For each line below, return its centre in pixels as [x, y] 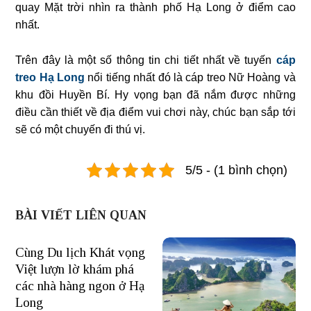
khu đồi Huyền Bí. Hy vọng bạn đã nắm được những [155, 95]
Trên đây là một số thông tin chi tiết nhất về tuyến [146, 60]
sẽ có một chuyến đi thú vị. [81, 130]
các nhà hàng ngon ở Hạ [80, 286]
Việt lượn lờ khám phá [75, 269]
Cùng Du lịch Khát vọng [81, 253]
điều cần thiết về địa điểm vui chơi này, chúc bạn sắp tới [155, 112]
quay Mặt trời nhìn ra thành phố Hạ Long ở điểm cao [155, 8]
